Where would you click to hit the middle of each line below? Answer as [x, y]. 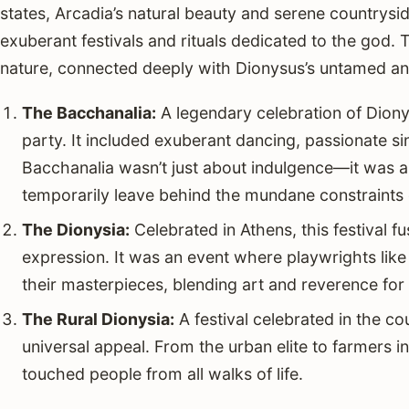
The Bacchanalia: [89, 113]
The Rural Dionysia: [98, 319]
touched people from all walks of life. [162, 373]
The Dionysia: [75, 230]
